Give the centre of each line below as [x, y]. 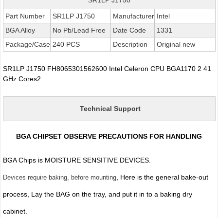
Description [129, 44]
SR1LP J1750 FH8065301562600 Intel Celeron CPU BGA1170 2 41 [107, 68]
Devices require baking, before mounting [59, 177]
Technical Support [110, 108]
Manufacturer [132, 16]
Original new [175, 44]
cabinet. [16, 211]
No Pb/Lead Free [78, 30]
